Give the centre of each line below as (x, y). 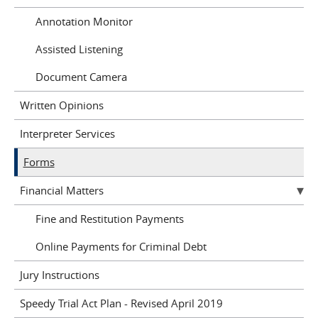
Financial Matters (61, 190)
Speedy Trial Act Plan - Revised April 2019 (121, 303)
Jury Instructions (59, 275)
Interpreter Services (67, 133)
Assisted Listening (79, 49)
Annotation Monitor (84, 21)
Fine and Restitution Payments (110, 219)
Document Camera (81, 77)
